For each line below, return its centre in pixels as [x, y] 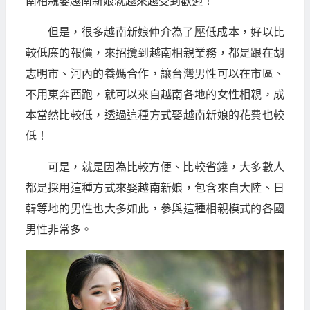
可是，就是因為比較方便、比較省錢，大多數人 [166, 167]
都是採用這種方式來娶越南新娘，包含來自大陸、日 [155, 188]
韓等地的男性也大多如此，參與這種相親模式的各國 [155, 209]
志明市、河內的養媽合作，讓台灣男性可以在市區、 [155, 74]
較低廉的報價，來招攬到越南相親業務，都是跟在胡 [155, 53]
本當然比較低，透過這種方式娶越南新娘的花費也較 [155, 115]
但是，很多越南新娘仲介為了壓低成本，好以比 [166, 32]
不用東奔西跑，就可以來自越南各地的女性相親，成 [155, 94]
